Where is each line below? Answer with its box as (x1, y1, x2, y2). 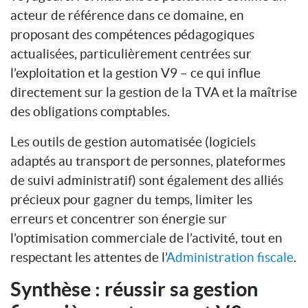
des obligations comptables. (10, 103, 170, 119)
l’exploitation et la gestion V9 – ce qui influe (10, 65, 261, 80)
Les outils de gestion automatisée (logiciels (10, 133, 256, 149)
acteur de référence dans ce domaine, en (10, 7, 244, 23)
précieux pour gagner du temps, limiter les (10, 191, 252, 207)
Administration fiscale (166, 249, 294, 265)
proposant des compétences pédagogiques (10, 26, 254, 42)
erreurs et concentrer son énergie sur (10, 210, 227, 226)
